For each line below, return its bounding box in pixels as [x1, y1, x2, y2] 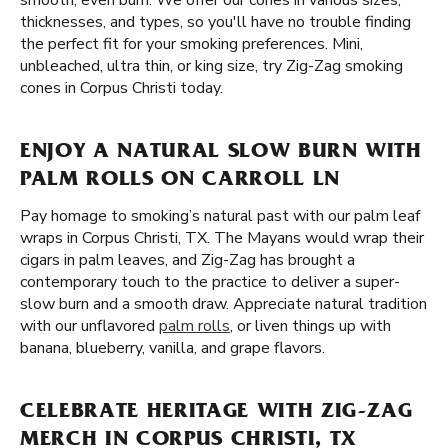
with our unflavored [20, 315, 159, 337]
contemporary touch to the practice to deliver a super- [20, 271, 400, 293]
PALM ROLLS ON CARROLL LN [20, 170, 340, 192]
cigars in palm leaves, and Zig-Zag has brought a [20, 249, 355, 271]
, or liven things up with [230, 315, 391, 337]
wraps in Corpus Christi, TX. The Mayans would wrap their [20, 227, 424, 249]
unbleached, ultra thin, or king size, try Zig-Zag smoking [20, 55, 403, 77]
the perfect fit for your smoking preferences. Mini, [20, 33, 363, 55]
